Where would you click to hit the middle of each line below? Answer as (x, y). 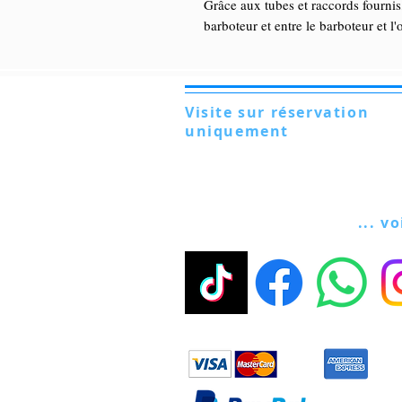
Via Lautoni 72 (223, 150)
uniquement (237, 131)
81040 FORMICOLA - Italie (258, 169)
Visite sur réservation (277, 112)
